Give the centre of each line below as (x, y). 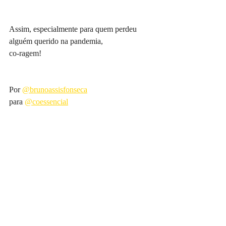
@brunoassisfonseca (55, 90)
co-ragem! (25, 53)
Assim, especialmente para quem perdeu (74, 29)
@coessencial (46, 102)
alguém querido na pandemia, (56, 41)
